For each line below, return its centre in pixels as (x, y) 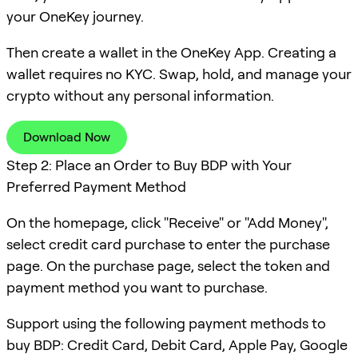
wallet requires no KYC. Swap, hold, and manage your (179, 74)
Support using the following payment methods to (166, 323)
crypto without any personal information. (140, 95)
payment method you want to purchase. (137, 287)
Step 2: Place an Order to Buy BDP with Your (149, 165)
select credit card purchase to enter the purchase (168, 244)
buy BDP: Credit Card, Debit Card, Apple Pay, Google (177, 344)
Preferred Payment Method (96, 186)
